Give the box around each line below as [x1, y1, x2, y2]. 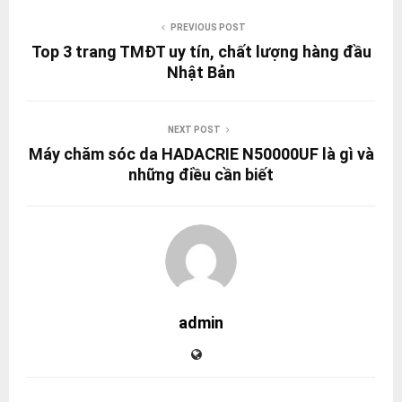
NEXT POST [167, 124, 221, 135]
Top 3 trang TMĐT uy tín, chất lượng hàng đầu [31, 41, 371, 61]
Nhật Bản [167, 62, 235, 82]
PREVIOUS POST [170, 22, 246, 32]
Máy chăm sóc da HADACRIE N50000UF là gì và [28, 144, 374, 163]
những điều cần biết [128, 164, 274, 184]
